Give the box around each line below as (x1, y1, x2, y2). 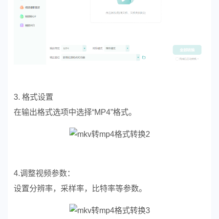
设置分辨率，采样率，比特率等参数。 (14, 184, 147, 193)
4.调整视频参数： (14, 169, 75, 178)
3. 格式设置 (14, 93, 53, 102)
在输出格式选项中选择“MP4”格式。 (14, 108, 136, 117)
